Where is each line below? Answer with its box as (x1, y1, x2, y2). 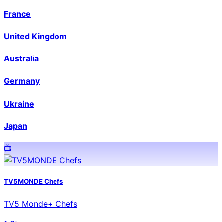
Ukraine (4, 98, 34, 109)
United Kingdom (4, 31, 67, 41)
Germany (4, 76, 40, 86)
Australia (4, 54, 39, 64)
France (4, 8, 31, 19)
